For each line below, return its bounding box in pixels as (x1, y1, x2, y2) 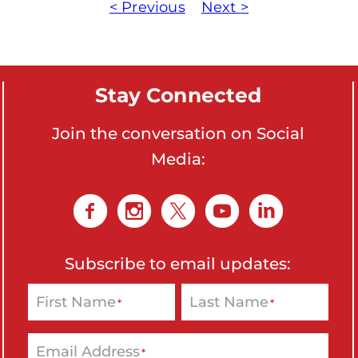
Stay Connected (94, 81, 262, 109)
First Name (35, 292, 116, 312)
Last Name (189, 292, 268, 312)
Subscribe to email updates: (65, 253, 292, 274)
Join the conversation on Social (51, 122, 304, 144)
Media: (150, 148, 205, 169)
